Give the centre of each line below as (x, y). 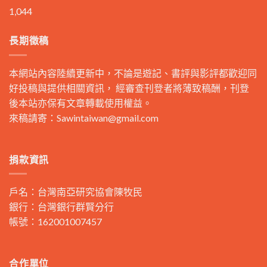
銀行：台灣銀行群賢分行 (61, 207)
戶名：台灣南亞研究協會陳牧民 (76, 192)
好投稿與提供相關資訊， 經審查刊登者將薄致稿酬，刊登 (129, 88)
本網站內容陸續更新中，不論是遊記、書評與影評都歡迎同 (133, 73)
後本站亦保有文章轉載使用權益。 (80, 103)
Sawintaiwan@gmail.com (108, 117)
